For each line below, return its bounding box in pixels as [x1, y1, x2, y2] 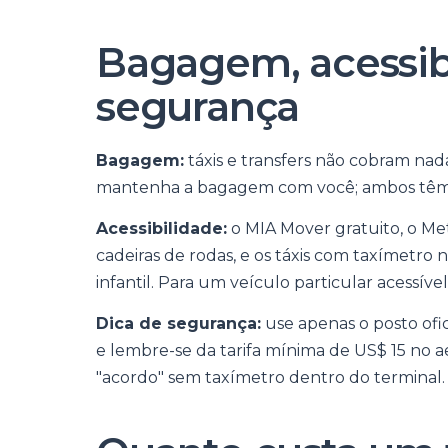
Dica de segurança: [96, 314, 261, 333]
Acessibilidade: [96, 219, 227, 238]
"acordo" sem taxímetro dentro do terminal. [96, 368, 445, 387]
